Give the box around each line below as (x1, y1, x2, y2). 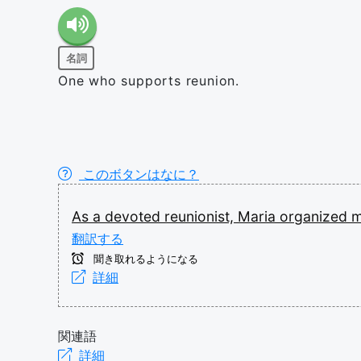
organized (280, 208, 351, 225)
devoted (105, 208, 164, 225)
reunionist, (164, 208, 238, 225)
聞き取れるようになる (90, 253, 198, 265)
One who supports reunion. (58, 73, 239, 89)
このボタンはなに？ (79, 166, 199, 182)
